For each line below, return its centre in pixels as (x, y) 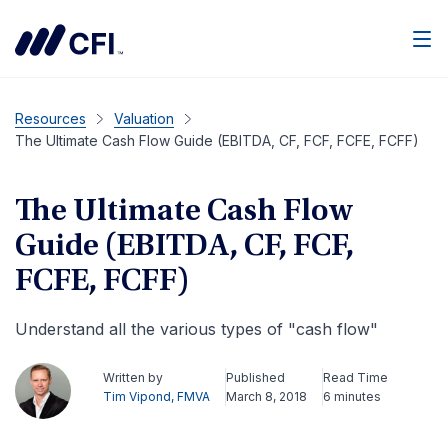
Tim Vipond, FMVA (156, 396)
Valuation (144, 118)
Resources (50, 118)
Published (255, 377)
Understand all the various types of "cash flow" (196, 329)
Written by (133, 377)
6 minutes (352, 396)
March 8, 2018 (266, 396)
